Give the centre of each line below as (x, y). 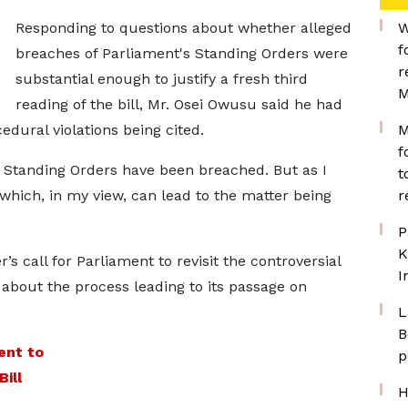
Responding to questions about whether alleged (183, 28)
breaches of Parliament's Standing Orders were (181, 53)
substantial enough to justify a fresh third (161, 79)
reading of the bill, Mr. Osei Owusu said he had (178, 104)
